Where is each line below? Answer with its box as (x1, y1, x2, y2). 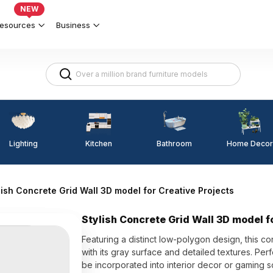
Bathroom (157, 139, 192, 148)
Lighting (9, 138, 38, 148)
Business (56, 19, 90, 30)
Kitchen (85, 138, 112, 148)
